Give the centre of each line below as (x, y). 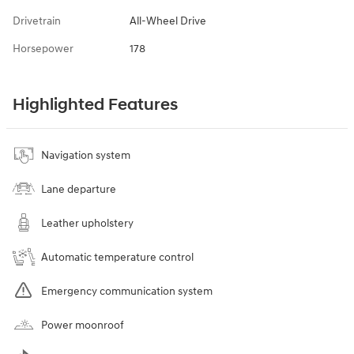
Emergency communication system (127, 291)
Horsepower (43, 48)
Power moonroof (83, 325)
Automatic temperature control (117, 257)
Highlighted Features (95, 105)
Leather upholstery (87, 223)
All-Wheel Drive (168, 21)
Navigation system (86, 155)
